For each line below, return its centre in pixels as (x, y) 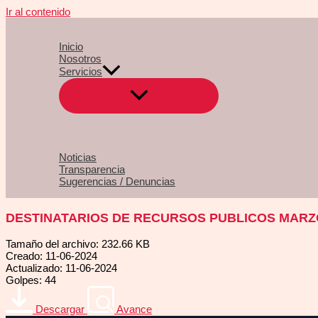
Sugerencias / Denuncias (117, 182)
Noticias (78, 158)
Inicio (71, 46)
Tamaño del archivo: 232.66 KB (78, 244)
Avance (134, 309)
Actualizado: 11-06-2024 (61, 268)
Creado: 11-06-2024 (51, 256)
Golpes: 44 (31, 280)
